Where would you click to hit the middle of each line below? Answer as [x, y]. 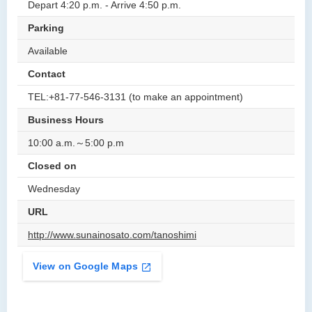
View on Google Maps [85, 266]
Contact [47, 74]
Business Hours [66, 120]
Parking [46, 28]
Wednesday [54, 189]
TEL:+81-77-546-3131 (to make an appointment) [135, 97]
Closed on [52, 166]
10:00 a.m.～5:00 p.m [76, 143]
